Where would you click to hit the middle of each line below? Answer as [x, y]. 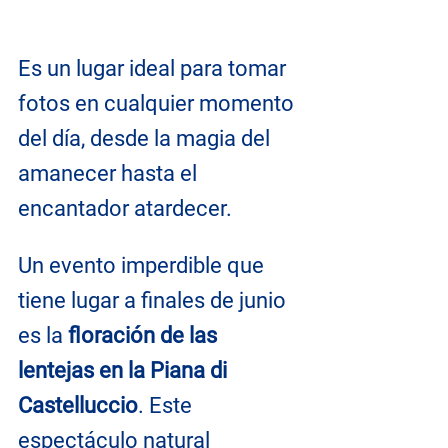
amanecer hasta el [110, 174]
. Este [167, 406]
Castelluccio [78, 406]
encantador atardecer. [125, 209]
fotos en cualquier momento [158, 104]
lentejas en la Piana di [125, 371]
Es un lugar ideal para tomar [154, 69]
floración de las [145, 336]
